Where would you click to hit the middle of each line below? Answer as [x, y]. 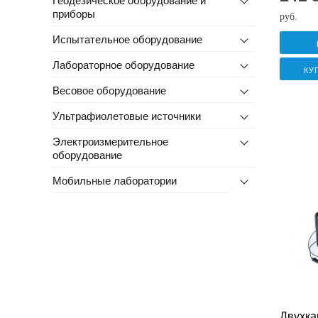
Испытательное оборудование [127, 38]
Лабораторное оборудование [123, 64]
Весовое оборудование [109, 89]
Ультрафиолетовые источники [126, 115]
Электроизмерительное [110, 141]
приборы [73, 13]
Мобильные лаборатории [114, 180]
